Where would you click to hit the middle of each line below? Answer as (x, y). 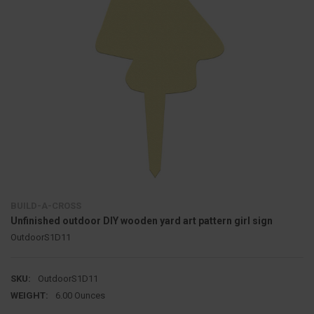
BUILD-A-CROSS (46, 205)
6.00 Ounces (80, 295)
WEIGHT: (29, 295)
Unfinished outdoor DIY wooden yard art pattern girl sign (141, 220)
